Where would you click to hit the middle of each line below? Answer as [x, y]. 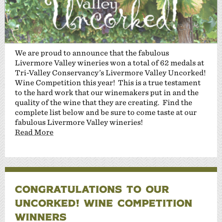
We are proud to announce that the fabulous [92, 53]
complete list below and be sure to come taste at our [106, 112]
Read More [34, 132]
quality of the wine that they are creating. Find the [104, 102]
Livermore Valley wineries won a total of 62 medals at [110, 62]
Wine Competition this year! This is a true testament [108, 82]
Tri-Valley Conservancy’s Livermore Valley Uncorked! [110, 72]
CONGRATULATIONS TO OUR [92, 189]
